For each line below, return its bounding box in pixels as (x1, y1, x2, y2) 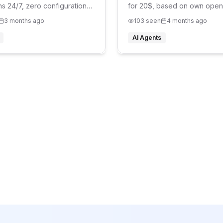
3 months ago (4, 17, 44, 24)
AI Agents (132, 34, 161, 41)
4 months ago (167, 17, 207, 24)
